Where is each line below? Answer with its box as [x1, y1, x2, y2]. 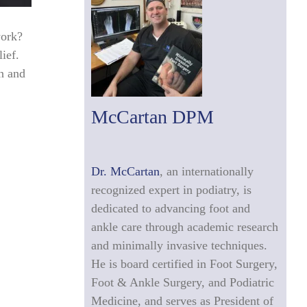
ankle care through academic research [90, 220, 278, 234]
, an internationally [159, 164, 254, 179]
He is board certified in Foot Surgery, [90, 257, 278, 271]
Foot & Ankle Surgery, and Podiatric [90, 275, 274, 290]
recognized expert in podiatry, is [90, 183, 251, 197]
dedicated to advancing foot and [90, 201, 250, 216]
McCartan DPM [90, 106, 214, 128]
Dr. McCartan [90, 164, 160, 179]
